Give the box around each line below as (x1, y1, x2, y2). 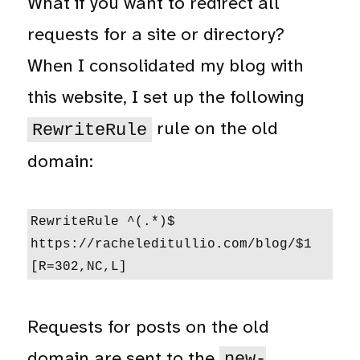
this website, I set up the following (27, 85, 305, 109)
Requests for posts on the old (27, 314, 270, 338)
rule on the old (151, 117, 278, 141)
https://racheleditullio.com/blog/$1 (31, 236, 313, 252)
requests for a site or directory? (27, 22, 285, 47)
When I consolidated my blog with (27, 54, 305, 78)
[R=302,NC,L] (31, 259, 128, 274)
